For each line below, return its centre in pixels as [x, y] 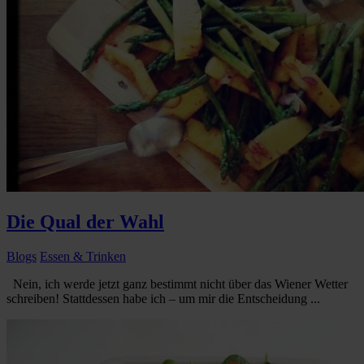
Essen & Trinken [83, 257]
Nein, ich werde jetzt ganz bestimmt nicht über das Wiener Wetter [177, 284]
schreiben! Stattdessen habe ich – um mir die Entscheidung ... [163, 299]
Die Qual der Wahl [85, 222]
